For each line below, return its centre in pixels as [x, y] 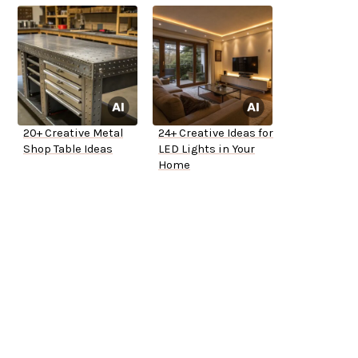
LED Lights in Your [207, 149]
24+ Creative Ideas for [216, 133]
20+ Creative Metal [73, 133]
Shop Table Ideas [68, 149]
